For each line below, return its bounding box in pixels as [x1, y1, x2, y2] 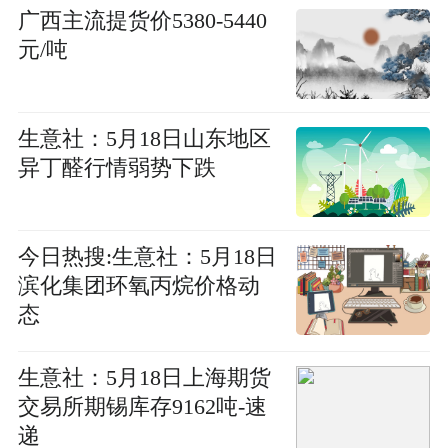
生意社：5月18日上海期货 [17, 366, 271, 391]
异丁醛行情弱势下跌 [17, 155, 216, 180]
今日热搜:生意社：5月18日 [17, 244, 277, 269]
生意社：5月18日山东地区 [17, 126, 271, 151]
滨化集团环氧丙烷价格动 [17, 273, 260, 298]
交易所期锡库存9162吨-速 [17, 395, 267, 420]
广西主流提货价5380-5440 [17, 8, 267, 33]
